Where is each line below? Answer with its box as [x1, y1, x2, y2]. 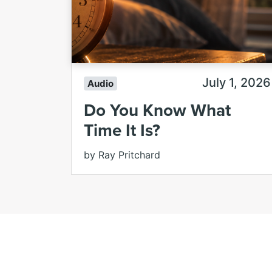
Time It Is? [84, 117, 160, 142]
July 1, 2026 [202, 75, 271, 90]
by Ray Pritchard [84, 148, 160, 161]
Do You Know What [84, 97, 231, 122]
